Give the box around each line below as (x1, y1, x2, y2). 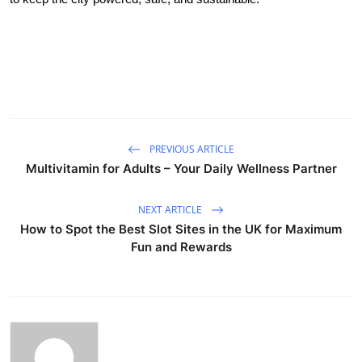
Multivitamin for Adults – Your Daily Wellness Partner (25, 161, 337, 177)
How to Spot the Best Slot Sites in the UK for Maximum (20, 221, 342, 238)
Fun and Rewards (130, 239, 232, 255)
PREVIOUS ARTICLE (147, 141, 234, 156)
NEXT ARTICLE (138, 202, 204, 217)
